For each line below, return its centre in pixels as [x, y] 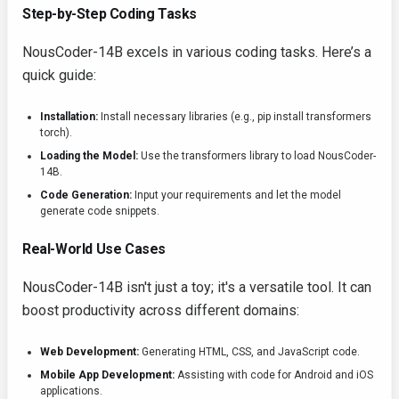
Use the [160, 156]
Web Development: [90, 352]
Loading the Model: [89, 156]
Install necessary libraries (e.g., [178, 117]
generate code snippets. [100, 212]
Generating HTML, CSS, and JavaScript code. [249, 352]
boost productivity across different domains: [161, 311]
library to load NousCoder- [311, 156]
